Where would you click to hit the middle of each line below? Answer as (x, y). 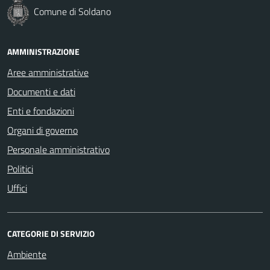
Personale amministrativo (58, 149)
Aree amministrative (48, 72)
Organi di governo (42, 130)
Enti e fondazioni (41, 111)
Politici (20, 168)
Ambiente (27, 254)
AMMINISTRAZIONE (43, 51)
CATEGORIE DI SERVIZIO (51, 233)
